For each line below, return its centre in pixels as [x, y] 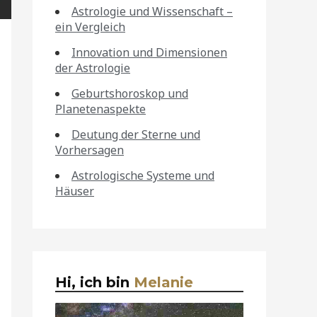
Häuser [75, 191]
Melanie [163, 282]
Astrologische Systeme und [143, 175]
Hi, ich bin [94, 282]
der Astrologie [93, 68]
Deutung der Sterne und [136, 134]
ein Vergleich [90, 27]
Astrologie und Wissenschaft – [152, 11]
